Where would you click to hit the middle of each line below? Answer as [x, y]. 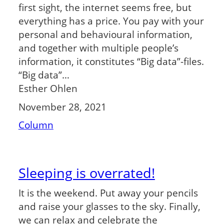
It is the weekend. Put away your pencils [108, 193]
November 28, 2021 [62, 106]
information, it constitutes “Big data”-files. [111, 61]
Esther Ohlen [48, 88]
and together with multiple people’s [98, 48]
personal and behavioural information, [105, 34]
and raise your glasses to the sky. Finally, [109, 206]
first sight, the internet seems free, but [105, 7]
